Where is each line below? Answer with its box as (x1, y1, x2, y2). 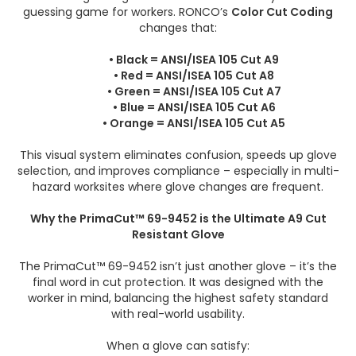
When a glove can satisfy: (106, 338, 250, 354)
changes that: (139, 20, 217, 36)
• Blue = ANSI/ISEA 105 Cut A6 (112, 99, 276, 115)
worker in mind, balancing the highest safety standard (28, 290, 328, 306)
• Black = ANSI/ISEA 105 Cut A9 (109, 52, 279, 68)
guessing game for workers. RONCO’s (23, 4, 231, 20)
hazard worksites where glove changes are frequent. (33, 179, 323, 195)
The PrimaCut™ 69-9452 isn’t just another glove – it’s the (19, 258, 337, 274)
